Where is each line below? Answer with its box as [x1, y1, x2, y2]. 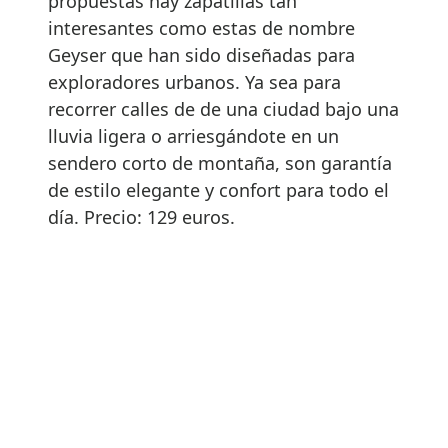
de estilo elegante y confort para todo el [48, 178, 389, 203]
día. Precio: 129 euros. [48, 205, 235, 230]
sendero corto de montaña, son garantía [48, 151, 392, 176]
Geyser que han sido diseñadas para [48, 43, 355, 68]
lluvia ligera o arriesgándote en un [48, 124, 339, 149]
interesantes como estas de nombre [48, 16, 355, 41]
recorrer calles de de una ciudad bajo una [48, 97, 399, 122]
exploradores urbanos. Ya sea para [48, 70, 341, 95]
